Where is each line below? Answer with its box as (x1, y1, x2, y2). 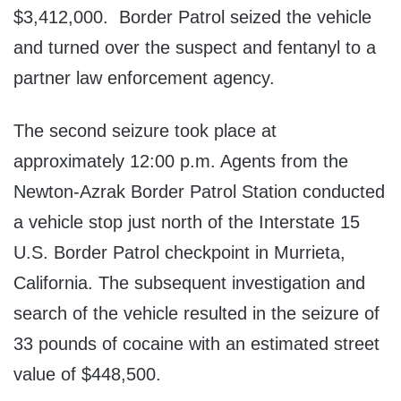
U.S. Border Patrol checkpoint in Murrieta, (13, 243, 346, 263)
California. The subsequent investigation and (13, 273, 365, 294)
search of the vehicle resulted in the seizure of (13, 303, 380, 324)
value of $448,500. (13, 364, 161, 385)
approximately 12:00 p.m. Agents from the (13, 151, 348, 172)
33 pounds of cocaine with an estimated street (13, 334, 380, 354)
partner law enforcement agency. (13, 68, 275, 89)
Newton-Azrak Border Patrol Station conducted (13, 182, 385, 202)
